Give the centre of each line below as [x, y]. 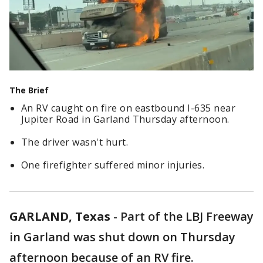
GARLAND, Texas [60, 217]
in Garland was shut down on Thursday [122, 237]
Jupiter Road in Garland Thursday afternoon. [125, 119]
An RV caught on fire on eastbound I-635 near [129, 108]
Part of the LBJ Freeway [187, 217]
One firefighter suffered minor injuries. [113, 165]
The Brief [29, 90]
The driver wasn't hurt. [75, 142]
